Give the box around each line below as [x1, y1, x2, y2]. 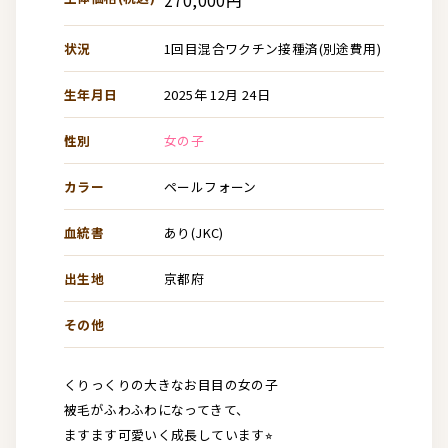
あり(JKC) [164, 222, 224, 242]
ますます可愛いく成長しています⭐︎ [64, 424, 274, 444]
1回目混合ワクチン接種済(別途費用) [164, 38, 381, 58]
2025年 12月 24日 [164, 84, 270, 104]
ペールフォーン [164, 176, 257, 196]
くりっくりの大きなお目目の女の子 [64, 374, 279, 394]
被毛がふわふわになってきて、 [64, 399, 250, 419]
